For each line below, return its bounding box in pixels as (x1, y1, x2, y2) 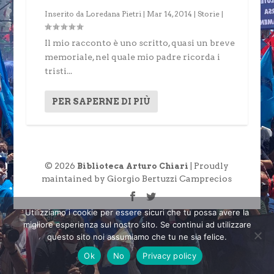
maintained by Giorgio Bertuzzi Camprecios (42, 173, 232, 183)
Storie (197, 9, 220, 18)
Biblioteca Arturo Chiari (77, 161, 189, 171)
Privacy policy (143, 250, 196, 261)
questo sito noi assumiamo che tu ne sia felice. (47, 232, 227, 242)
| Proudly (188, 160, 229, 171)
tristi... (44, 65, 72, 76)
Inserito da (44, 9, 86, 18)
